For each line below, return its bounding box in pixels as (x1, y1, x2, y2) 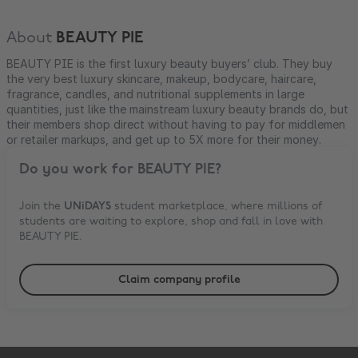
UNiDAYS (64, 201, 111, 213)
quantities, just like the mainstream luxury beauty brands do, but (6, 102, 348, 116)
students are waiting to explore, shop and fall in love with (19, 216, 323, 228)
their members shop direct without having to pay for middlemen (6, 117, 345, 131)
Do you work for (19, 162, 137, 177)
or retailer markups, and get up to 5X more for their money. (6, 133, 321, 146)
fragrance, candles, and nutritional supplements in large (6, 87, 304, 101)
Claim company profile (117, 274, 241, 287)
